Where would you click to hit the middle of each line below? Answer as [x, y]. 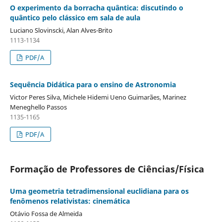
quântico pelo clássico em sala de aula [75, 17]
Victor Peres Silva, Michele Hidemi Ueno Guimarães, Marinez [98, 97]
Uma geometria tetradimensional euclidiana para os [99, 191]
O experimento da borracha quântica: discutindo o [96, 7]
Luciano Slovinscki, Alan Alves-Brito [61, 30]
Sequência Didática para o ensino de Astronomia [93, 84]
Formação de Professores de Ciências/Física [107, 169]
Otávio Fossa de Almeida [46, 213]
